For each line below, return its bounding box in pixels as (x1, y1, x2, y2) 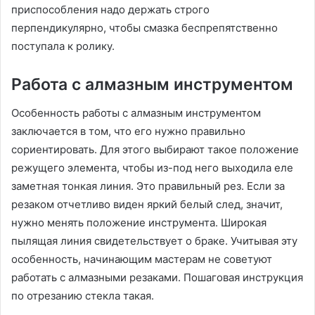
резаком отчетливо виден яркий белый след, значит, (11, 197, 283, 211)
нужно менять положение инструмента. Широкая (11, 215, 266, 229)
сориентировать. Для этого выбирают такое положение (11, 142, 299, 156)
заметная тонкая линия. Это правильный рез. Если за (11, 179, 285, 193)
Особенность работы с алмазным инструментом (11, 105, 261, 120)
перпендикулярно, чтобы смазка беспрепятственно (11, 21, 278, 35)
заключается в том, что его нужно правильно (11, 124, 245, 138)
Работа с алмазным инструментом (11, 75, 293, 95)
